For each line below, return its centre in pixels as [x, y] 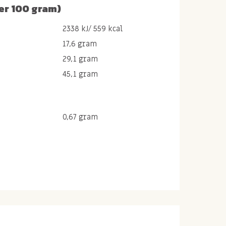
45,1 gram [80, 74]
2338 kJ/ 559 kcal [93, 29]
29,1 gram [80, 59]
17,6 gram [80, 44]
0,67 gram [80, 117]
